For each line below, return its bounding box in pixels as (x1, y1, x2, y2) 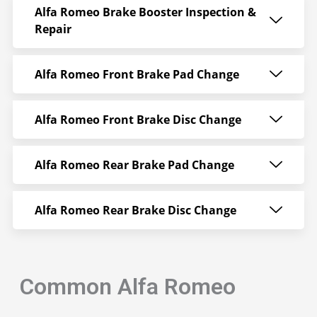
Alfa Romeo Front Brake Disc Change (34, 111, 241, 127)
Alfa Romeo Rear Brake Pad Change (34, 156, 234, 173)
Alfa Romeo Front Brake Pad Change (34, 66, 239, 82)
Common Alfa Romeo (19, 272, 236, 300)
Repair (34, 21, 71, 37)
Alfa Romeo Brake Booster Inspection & (34, 4, 256, 20)
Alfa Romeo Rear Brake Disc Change (34, 202, 236, 218)
